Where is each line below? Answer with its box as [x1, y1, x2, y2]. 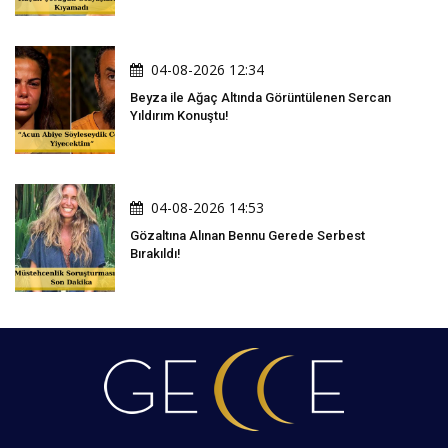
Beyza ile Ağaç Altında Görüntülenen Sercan [130, 90, 391, 106]
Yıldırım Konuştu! [130, 108, 229, 124]
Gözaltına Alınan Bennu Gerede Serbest [130, 228, 365, 244]
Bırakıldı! [130, 246, 181, 262]
